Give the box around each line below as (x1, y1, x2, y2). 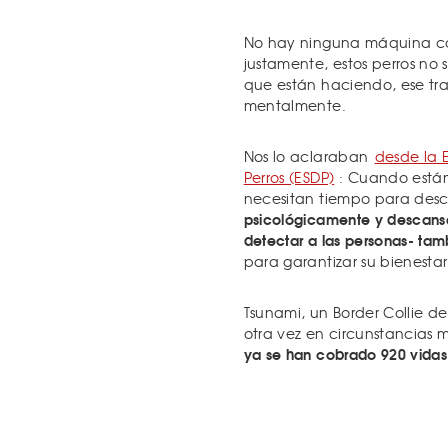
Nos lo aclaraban (243, 146, 373, 166)
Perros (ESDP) (243, 167, 335, 187)
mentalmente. (243, 95, 346, 115)
